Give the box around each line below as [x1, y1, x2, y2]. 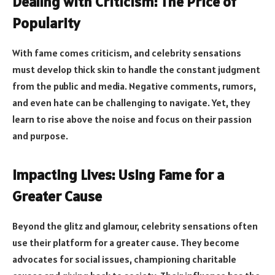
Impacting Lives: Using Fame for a [12, 165, 224, 185]
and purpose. [12, 129, 68, 142]
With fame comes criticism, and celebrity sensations [12, 46, 241, 59]
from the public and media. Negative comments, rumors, [12, 79, 256, 92]
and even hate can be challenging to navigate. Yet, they [12, 96, 250, 109]
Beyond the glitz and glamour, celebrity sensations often [12, 220, 258, 233]
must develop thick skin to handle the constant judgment [12, 63, 260, 76]
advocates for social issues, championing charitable [12, 253, 236, 266]
